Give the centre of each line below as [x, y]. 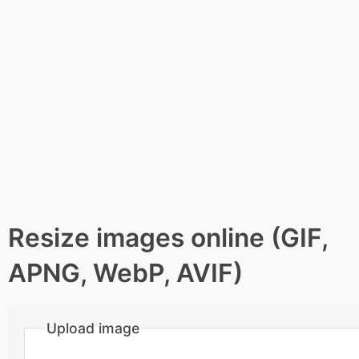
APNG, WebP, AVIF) [125, 273]
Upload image [93, 328]
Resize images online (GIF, [168, 238]
